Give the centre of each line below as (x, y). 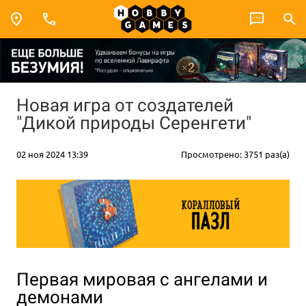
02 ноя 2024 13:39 (52, 154)
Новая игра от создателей (125, 105)
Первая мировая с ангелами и (142, 280)
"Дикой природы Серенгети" (134, 123)
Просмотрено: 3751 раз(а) (235, 154)
